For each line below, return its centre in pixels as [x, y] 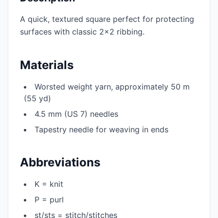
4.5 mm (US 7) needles [76, 114]
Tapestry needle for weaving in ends [101, 129]
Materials [47, 65]
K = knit [49, 184]
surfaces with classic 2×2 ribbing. [82, 32]
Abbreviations [60, 162]
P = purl [49, 200]
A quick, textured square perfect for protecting [107, 19]
